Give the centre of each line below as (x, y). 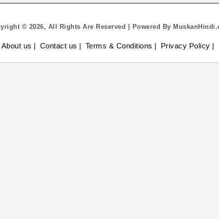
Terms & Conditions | (121, 46)
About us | (19, 46)
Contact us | (61, 46)
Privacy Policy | (187, 46)
